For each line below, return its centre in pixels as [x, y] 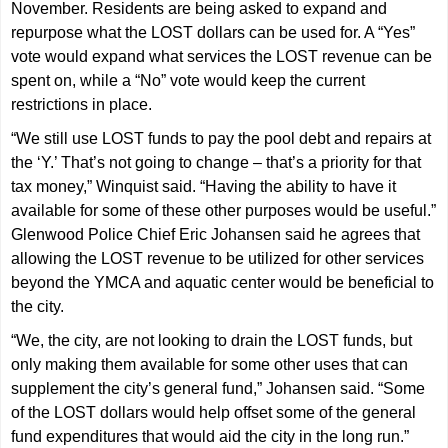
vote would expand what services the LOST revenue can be [222, 56]
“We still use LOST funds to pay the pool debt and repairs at [221, 138]
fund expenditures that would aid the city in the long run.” [210, 436]
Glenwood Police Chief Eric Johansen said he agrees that [216, 234]
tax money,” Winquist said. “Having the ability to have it [204, 186]
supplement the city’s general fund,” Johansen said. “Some [218, 388]
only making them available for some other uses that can [210, 364]
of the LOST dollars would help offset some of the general [214, 412]
